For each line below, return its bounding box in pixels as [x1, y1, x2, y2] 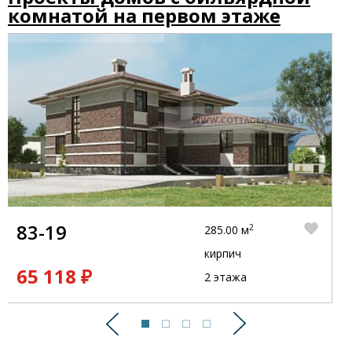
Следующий [242, 324, 323, 343]
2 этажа [203, 269, 247, 284]
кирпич [203, 246, 241, 261]
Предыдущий [109, 324, 202, 343]
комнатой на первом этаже [8, 2, 280, 28]
